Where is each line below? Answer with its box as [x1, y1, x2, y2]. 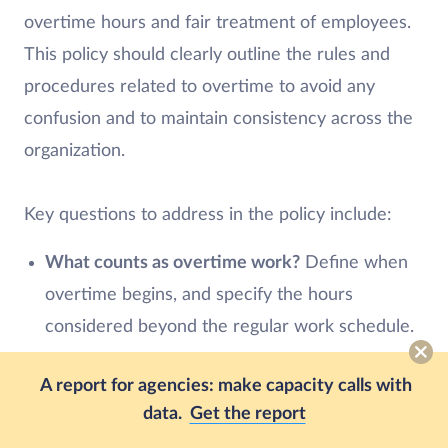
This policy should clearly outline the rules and [24, 45, 390, 64]
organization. [24, 141, 125, 160]
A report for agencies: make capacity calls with [40, 377, 412, 395]
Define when [299, 253, 408, 272]
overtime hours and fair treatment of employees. [24, 13, 411, 32]
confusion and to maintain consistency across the [24, 109, 413, 128]
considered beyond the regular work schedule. [44, 317, 414, 336]
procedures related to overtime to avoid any [24, 77, 375, 96]
